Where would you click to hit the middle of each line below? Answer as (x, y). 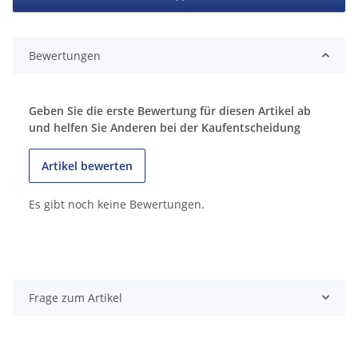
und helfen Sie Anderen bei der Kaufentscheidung (165, 127)
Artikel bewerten (87, 165)
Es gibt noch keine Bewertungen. (117, 204)
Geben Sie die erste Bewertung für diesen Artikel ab (170, 110)
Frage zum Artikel (76, 297)
